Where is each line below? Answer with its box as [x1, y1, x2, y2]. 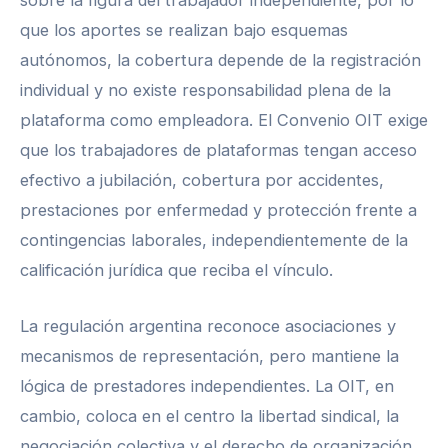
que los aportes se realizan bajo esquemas [20, 19, 348, 40]
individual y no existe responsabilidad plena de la [20, 79, 391, 100]
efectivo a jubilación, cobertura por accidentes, [20, 169, 384, 190]
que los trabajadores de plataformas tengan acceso [20, 139, 417, 160]
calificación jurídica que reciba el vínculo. [20, 259, 333, 280]
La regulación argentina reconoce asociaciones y [20, 316, 396, 336]
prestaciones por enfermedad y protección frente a [20, 199, 417, 220]
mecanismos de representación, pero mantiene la [20, 346, 399, 366]
